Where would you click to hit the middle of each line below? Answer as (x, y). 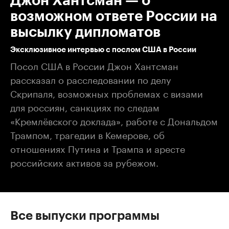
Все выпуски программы (85, 215)
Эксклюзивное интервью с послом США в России (103, 50)
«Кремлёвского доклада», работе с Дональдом (114, 120)
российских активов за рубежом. (84, 161)
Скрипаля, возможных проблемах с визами (107, 92)
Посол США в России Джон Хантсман (94, 65)
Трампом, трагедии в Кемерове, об (87, 134)
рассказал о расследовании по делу (91, 78)
